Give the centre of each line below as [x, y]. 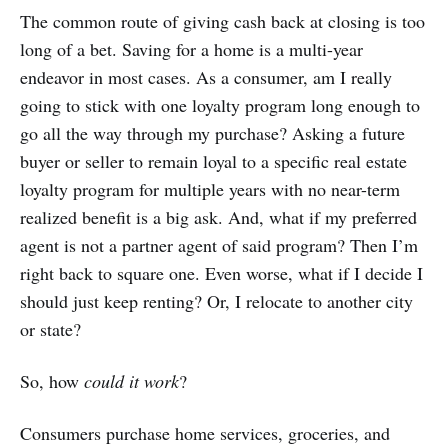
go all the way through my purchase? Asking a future [212, 133]
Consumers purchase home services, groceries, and [205, 433]
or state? [50, 329]
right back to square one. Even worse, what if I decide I [221, 273]
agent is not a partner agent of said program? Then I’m [219, 245]
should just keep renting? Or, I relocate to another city [216, 301]
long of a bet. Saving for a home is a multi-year [191, 49]
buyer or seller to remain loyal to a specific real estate [213, 161]
